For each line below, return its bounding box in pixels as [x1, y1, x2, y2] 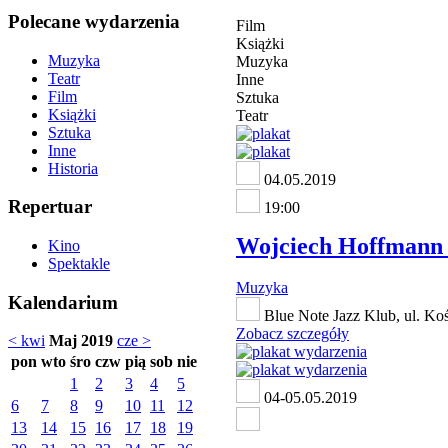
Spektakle [48, 255, 110, 272]
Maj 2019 [49, 332, 113, 350]
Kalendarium [8, 291, 118, 313]
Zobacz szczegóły [236, 325, 349, 343]
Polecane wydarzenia [8, 10, 180, 32]
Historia [48, 159, 98, 177]
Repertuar [8, 196, 92, 218]
